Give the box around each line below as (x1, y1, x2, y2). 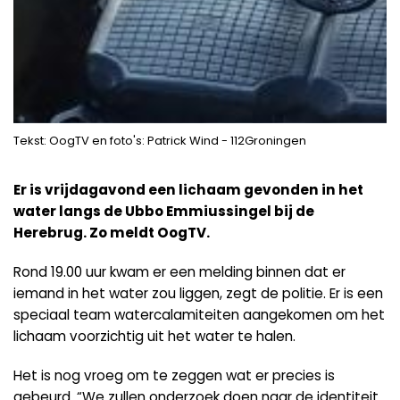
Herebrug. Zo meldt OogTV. (13, 223, 210, 243)
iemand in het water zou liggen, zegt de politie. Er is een (13, 283, 383, 303)
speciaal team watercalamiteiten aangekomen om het (13, 304, 385, 324)
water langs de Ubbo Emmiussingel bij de (13, 202, 314, 221)
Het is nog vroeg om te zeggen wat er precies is (13, 365, 335, 385)
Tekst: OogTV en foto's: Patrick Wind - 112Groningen (13, 132, 306, 150)
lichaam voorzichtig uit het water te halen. (13, 326, 296, 346)
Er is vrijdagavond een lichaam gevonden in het (13, 180, 363, 200)
